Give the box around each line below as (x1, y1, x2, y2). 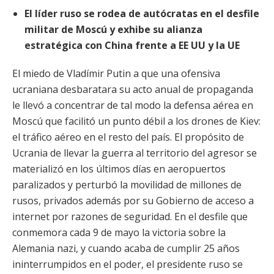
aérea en (213, 98, 253, 112)
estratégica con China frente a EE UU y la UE (24, 39, 240, 52)
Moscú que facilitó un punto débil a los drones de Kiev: (12, 114, 261, 128)
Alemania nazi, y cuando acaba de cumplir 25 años (12, 242, 240, 255)
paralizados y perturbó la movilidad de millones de (12, 178, 242, 191)
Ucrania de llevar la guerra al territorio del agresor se (12, 146, 257, 160)
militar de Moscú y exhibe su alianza (24, 23, 202, 36)
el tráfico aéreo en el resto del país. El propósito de (12, 130, 244, 144)
